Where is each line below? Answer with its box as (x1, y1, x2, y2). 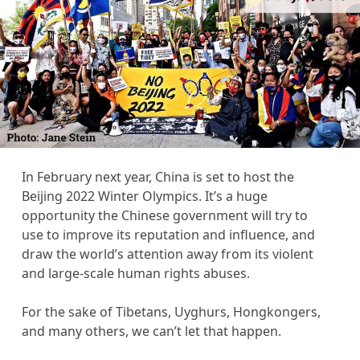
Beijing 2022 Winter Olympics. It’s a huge (21, 187, 268, 205)
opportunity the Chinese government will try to (21, 207, 308, 224)
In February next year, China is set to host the (21, 168, 294, 186)
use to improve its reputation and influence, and (21, 226, 315, 243)
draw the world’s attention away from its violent (21, 245, 313, 263)
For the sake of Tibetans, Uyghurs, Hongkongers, (21, 303, 321, 321)
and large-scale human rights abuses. (21, 264, 250, 282)
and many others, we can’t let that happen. (21, 322, 281, 340)
